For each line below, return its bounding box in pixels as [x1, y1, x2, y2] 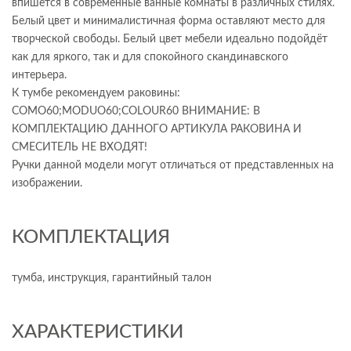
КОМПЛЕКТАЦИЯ [12, 228, 170, 247]
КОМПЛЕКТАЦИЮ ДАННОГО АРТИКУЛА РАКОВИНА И [12, 124, 302, 135]
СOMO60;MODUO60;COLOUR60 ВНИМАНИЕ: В [12, 106, 260, 117]
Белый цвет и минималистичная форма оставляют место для [12, 16, 325, 27]
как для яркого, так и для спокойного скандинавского [12, 52, 288, 63]
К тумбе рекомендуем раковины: [12, 88, 180, 99]
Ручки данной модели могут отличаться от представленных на [12, 160, 334, 171]
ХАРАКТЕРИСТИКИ [12, 323, 183, 342]
